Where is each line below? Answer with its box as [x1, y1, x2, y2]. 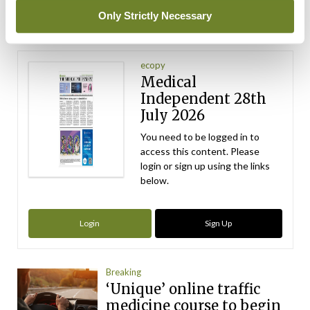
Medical [140, 73, 197, 91]
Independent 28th [140, 90, 267, 108]
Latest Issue [17, 26, 86, 40]
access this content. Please [140, 145, 260, 158]
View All [253, 27, 283, 38]
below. [140, 174, 170, 187]
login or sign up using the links [140, 160, 271, 172]
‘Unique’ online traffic [106, 280, 261, 298]
